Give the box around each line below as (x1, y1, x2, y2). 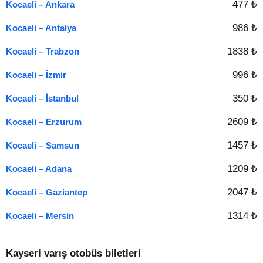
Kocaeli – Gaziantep (6, 187, 87, 197)
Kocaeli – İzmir (6, 70, 66, 80)
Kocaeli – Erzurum (6, 117, 82, 127)
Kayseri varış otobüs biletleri (6, 248, 141, 259)
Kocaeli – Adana (6, 164, 72, 174)
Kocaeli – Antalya (6, 23, 76, 33)
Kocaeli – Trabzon (6, 46, 79, 56)
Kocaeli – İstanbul (6, 93, 79, 103)
